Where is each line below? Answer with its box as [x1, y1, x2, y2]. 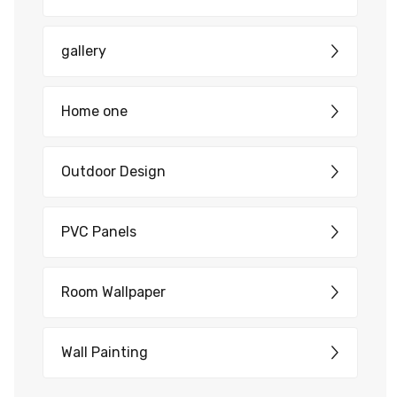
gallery [61, 43, 106, 59]
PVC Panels [61, 223, 136, 240]
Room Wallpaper [61, 284, 166, 300]
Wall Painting [61, 344, 148, 361]
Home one [61, 103, 128, 120]
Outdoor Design [61, 163, 166, 180]
